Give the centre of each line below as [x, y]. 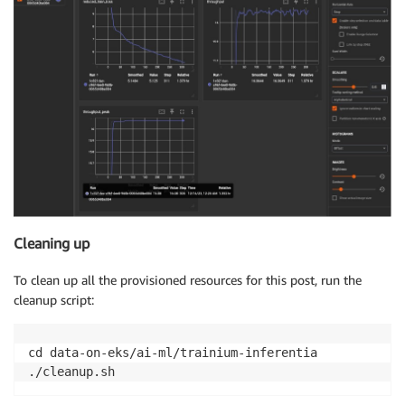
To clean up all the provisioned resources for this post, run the [188, 279]
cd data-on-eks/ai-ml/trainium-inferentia [173, 352]
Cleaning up [52, 244]
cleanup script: [54, 299]
